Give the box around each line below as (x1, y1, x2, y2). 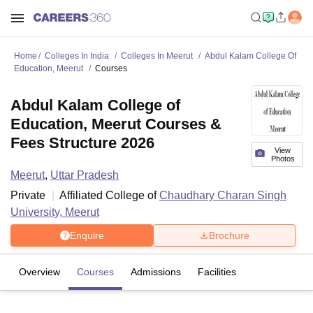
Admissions (131, 266, 181, 277)
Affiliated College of (59, 189, 159, 201)
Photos (270, 154, 295, 163)
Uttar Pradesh (50, 169, 119, 181)
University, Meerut (10, 206, 99, 218)
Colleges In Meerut (121, 51, 193, 61)
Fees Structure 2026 (10, 134, 154, 152)
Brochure (209, 229, 249, 241)
